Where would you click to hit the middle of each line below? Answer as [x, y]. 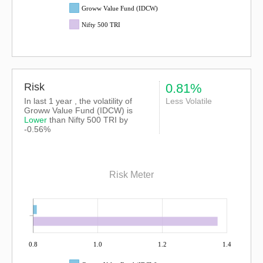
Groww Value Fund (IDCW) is [78, 110]
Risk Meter [131, 175]
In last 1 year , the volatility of [78, 101]
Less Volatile [188, 101]
